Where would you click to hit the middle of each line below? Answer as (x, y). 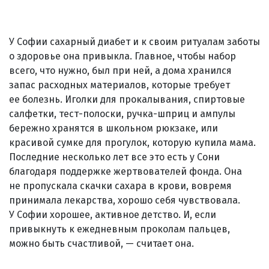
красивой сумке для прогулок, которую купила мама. (132, 142)
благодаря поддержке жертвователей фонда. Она (125, 171)
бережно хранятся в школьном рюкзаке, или (113, 128)
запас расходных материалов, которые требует (119, 85)
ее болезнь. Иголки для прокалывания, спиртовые (127, 99)
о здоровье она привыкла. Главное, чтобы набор (122, 56)
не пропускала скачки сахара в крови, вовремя (120, 186)
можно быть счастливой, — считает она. (101, 243)
